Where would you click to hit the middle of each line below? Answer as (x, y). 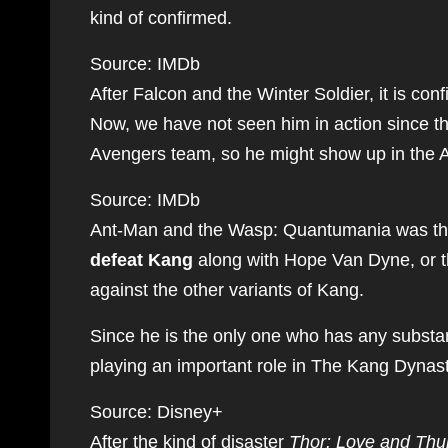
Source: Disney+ (156, 412)
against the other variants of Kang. (227, 290)
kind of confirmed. (161, 18)
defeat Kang (141, 260)
